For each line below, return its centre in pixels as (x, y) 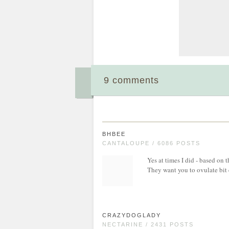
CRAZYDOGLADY (132, 215)
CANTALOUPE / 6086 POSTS (151, 143)
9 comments (131, 80)
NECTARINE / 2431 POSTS (148, 224)
